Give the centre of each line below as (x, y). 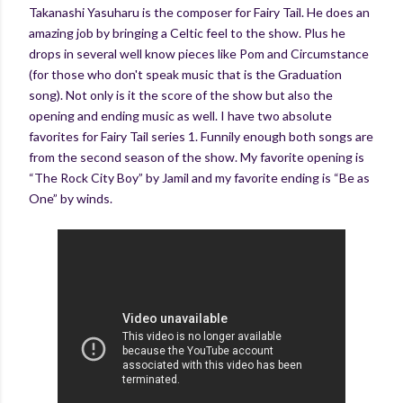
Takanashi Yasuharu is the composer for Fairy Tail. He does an (199, 12)
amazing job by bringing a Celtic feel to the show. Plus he (187, 32)
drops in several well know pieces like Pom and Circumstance (199, 53)
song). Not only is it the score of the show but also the (181, 94)
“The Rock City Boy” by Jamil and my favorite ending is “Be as (199, 177)
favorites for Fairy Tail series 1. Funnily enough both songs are (201, 136)
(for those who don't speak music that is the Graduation (185, 74)
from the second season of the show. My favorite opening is (197, 157)
